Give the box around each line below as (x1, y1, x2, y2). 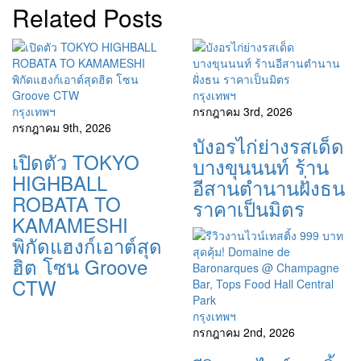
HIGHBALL (12, 168, 107, 197)
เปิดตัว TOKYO (12, 147, 139, 176)
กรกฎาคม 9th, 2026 (12, 119, 111, 136)
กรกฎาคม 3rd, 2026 (193, 103, 293, 120)
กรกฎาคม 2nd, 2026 (193, 324, 295, 341)
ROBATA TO (12, 189, 121, 218)
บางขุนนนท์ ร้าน (193, 152, 329, 181)
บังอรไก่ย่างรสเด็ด (193, 131, 344, 160)
